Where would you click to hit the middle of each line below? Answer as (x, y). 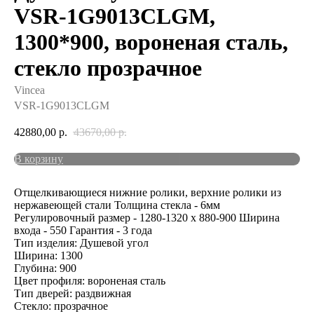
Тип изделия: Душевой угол (81, 243)
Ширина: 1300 (48, 255)
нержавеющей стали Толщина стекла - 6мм (117, 205)
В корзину (39, 158)
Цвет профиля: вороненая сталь (90, 280)
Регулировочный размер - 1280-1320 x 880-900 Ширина (147, 217)
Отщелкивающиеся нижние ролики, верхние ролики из (148, 192)
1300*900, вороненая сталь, (151, 42)
